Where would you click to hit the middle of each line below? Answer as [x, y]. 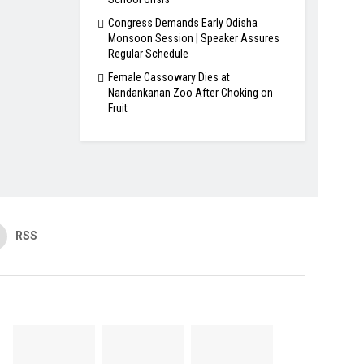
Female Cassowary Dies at [169, 77]
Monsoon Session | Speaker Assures [193, 38]
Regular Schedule [148, 53]
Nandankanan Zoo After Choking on [190, 92]
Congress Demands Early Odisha [182, 22]
